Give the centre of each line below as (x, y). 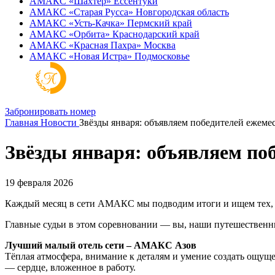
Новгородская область (182, 12)
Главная (21, 122)
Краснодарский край (156, 34)
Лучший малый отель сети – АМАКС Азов (101, 245)
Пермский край (160, 23)
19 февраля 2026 (39, 182)
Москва (160, 45)
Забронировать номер (50, 111)
